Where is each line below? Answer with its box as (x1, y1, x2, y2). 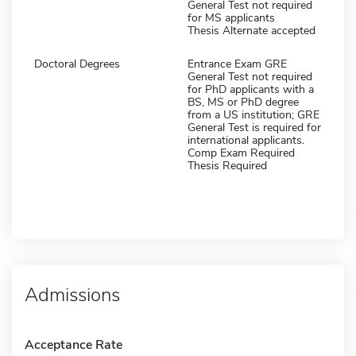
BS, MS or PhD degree (188, 94, 299, 110)
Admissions (25, 281, 120, 308)
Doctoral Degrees (34, 56, 120, 72)
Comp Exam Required (188, 145, 295, 161)
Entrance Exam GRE (188, 56, 287, 72)
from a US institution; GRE (188, 106, 319, 122)
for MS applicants (188, 10, 275, 25)
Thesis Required (188, 157, 267, 173)
